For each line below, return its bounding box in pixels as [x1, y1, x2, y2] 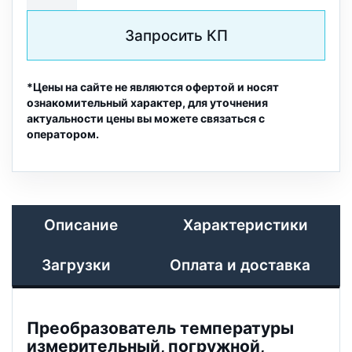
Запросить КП [124, 26, 228, 45]
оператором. [27, 127, 99, 141]
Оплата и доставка [170, 255, 311, 274]
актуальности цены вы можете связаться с [27, 112, 265, 125]
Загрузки [41, 255, 111, 274]
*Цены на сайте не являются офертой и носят [27, 80, 279, 93]
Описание [44, 215, 119, 234]
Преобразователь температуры [27, 318, 294, 339]
